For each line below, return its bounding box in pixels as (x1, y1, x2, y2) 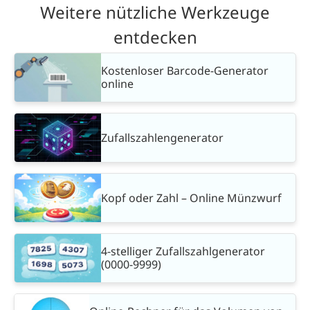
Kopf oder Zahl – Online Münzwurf (101, 190, 282, 206)
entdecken (113, 25, 197, 48)
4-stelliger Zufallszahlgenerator (101, 244, 265, 259)
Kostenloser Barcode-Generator (101, 63, 268, 79)
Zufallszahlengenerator (101, 129, 224, 145)
